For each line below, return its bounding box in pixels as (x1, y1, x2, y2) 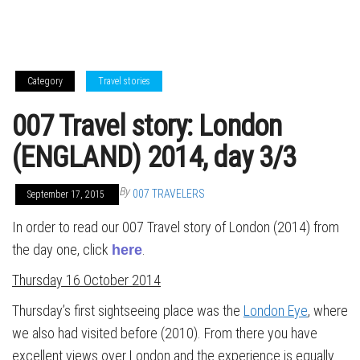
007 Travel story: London (12, 109, 282, 143)
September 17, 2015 (27, 189, 107, 200)
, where (308, 302, 348, 319)
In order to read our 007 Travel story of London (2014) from (12, 219, 339, 235)
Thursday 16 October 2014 (12, 272, 161, 288)
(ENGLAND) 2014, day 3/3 (12, 141, 297, 174)
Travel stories (98, 76, 150, 87)
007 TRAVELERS (133, 187, 205, 200)
